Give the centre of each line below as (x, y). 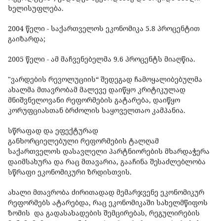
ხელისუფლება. (37, 8)
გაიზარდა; (27, 39)
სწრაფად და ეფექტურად (53, 131)
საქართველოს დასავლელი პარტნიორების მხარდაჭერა (109, 151)
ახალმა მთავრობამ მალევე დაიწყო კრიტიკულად (97, 90)
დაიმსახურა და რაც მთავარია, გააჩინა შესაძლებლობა (107, 162)
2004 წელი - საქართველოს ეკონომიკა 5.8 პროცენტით (104, 29)
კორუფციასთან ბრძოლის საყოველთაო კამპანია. (98, 110)
